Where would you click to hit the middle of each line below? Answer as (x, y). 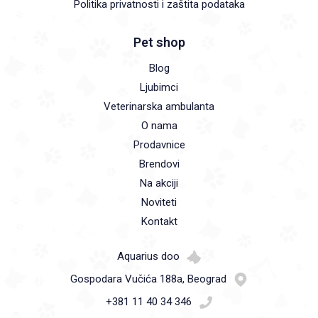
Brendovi (159, 164)
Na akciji (159, 183)
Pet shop (159, 42)
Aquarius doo (148, 256)
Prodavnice (159, 144)
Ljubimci (159, 87)
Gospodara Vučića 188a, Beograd (148, 279)
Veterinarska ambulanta (159, 106)
